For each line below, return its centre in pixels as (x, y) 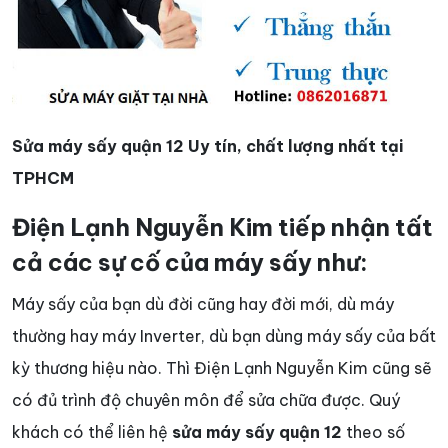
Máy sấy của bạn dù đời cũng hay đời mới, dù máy (203, 304)
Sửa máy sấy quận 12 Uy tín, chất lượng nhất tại (207, 146)
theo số (373, 432)
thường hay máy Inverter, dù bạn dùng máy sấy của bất (224, 336)
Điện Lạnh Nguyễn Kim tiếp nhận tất (222, 228)
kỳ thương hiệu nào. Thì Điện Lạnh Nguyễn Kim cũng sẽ (222, 368)
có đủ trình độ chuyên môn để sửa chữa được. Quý (206, 400)
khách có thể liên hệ (92, 432)
